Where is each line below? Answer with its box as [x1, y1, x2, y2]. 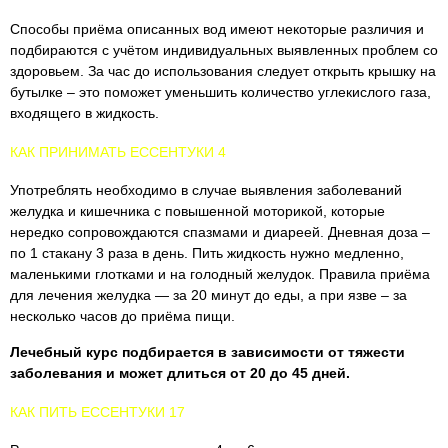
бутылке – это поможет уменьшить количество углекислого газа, [10, 84, 431, 100]
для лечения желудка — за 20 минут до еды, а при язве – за [10, 287, 407, 303]
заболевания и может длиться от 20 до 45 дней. [10, 365, 350, 381]
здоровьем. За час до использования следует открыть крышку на [10, 63, 436, 79]
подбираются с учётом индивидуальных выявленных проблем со [10, 42, 438, 58]
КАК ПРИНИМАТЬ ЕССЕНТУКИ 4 [10, 144, 226, 160]
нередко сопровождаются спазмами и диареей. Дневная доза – [10, 224, 430, 240]
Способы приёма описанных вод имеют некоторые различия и [10, 21, 424, 37]
